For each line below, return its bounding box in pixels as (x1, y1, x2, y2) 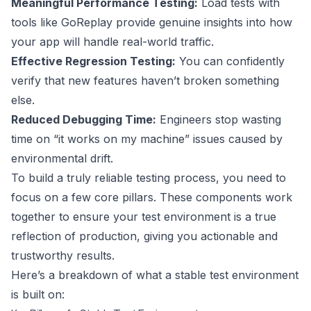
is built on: (11, 287, 65, 302)
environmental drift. (11, 151, 113, 166)
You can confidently (176, 54, 285, 69)
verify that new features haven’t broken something (11, 74, 279, 88)
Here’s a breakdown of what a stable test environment (11, 268, 299, 283)
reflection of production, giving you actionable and (11, 229, 278, 244)
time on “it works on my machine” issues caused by (11, 132, 283, 146)
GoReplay (61, 15, 112, 30)
